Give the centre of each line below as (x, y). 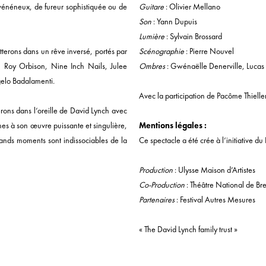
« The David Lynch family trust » (188, 229)
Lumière (152, 36)
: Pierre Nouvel (209, 51)
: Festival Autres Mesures (215, 199)
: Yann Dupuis (174, 21)
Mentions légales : (174, 125)
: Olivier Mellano (192, 7)
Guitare (151, 7)
